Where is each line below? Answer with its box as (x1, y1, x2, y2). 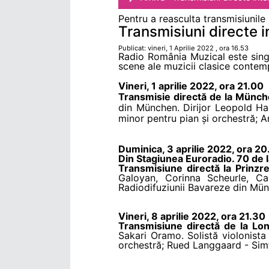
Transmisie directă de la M (118, 90, 245, 103)
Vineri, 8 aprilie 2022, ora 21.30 (118, 210, 265, 222)
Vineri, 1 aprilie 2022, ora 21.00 (118, 79, 264, 92)
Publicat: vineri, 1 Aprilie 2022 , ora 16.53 (118, 43, 249, 52)
